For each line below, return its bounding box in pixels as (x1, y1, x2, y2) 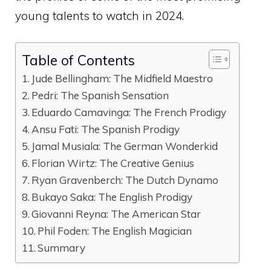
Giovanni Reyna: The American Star (31, 207, 201, 220)
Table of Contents (22, 51, 135, 69)
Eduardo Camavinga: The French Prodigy (31, 106, 227, 119)
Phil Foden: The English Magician (38, 224, 192, 237)
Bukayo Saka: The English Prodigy (31, 191, 193, 203)
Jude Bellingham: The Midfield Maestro (31, 72, 214, 85)
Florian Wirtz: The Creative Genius (31, 157, 195, 169)
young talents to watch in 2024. (15, 8, 184, 23)
